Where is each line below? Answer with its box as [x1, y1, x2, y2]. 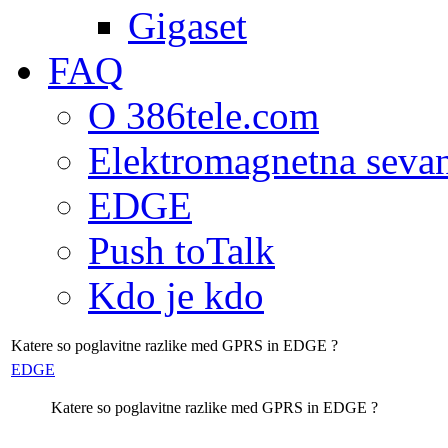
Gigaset [128, 4, 247, 47]
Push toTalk [88, 229, 275, 272]
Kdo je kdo [88, 274, 264, 317]
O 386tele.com [88, 94, 319, 137]
